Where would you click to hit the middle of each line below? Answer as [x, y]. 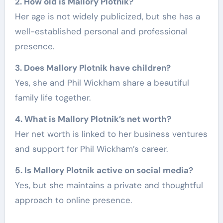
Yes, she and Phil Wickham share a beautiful [102, 83]
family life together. [53, 98]
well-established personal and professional [101, 32]
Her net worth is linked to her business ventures [111, 134]
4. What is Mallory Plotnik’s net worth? [93, 119]
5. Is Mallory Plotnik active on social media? [104, 170]
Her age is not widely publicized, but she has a [107, 17]
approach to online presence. [73, 200]
